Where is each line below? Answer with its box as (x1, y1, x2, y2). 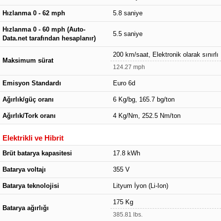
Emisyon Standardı (2, 79, 61, 87)
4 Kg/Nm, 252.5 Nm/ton (113, 112, 181, 119)
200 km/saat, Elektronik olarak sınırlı (113, 51, 219, 58)
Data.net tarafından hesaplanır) (2, 35, 96, 42)
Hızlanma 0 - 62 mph (2, 9, 65, 17)
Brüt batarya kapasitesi (2, 149, 72, 157)
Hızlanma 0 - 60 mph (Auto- (2, 26, 85, 33)
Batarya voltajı (2, 166, 46, 173)
